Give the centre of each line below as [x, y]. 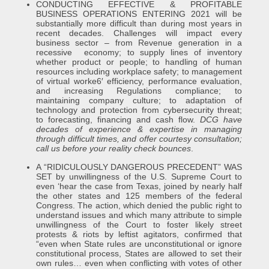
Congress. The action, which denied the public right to [139, 205]
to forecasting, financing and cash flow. [118, 119]
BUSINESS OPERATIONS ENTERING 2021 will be [139, 14]
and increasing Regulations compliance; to [139, 91]
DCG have [221, 119]
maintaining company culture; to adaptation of [139, 100]
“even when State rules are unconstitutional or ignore [139, 244]
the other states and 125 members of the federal [139, 196]
